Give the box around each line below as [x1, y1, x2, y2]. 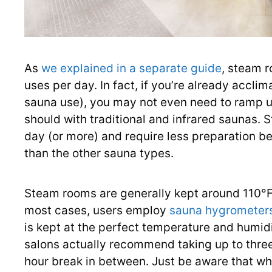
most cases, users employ [24, 203, 169, 217]
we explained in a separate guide [41, 61, 222, 75]
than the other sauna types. [24, 146, 174, 160]
